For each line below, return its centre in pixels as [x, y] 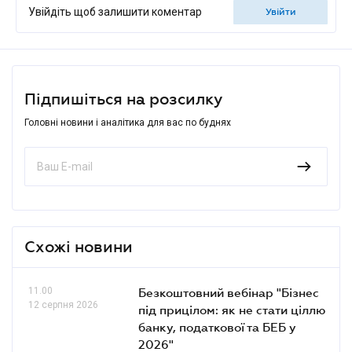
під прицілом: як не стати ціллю [232, 309]
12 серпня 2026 [63, 304]
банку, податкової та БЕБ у [217, 326]
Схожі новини [79, 246]
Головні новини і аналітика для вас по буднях [128, 122]
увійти [283, 11]
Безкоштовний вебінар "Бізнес [229, 292]
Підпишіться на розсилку [123, 99]
